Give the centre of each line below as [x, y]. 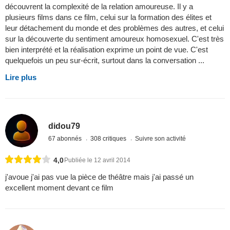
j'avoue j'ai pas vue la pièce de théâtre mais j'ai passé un [99, 177]
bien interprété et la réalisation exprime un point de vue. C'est [107, 50]
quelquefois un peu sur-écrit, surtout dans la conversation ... [105, 61]
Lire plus [21, 78]
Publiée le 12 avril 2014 [97, 160]
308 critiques [109, 138]
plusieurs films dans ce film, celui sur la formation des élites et [108, 17]
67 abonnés [66, 138]
